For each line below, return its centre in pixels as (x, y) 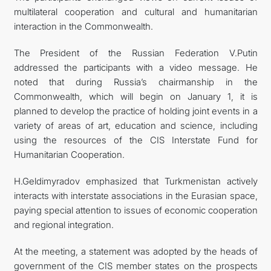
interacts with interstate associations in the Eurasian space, (135, 195)
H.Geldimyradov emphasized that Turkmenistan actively (135, 181)
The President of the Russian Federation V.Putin (135, 53)
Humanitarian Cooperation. (69, 154)
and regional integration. (64, 224)
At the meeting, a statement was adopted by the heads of (135, 251)
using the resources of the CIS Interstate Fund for (135, 140)
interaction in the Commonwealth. (83, 26)
